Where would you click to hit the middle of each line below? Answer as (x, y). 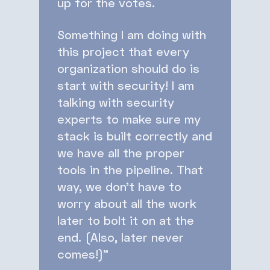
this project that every (123, 51)
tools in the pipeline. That (130, 169)
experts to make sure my (129, 118)
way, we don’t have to (119, 186)
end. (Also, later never (121, 237)
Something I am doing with (132, 34)
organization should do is (128, 68)
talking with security (116, 102)
